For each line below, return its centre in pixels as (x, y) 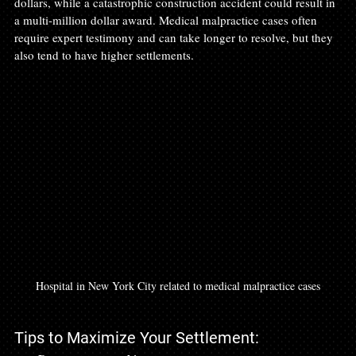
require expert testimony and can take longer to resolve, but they (175, 37)
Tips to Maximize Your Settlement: (137, 338)
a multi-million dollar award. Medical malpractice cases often (167, 19)
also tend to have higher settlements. (104, 54)
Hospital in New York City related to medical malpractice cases (178, 286)
